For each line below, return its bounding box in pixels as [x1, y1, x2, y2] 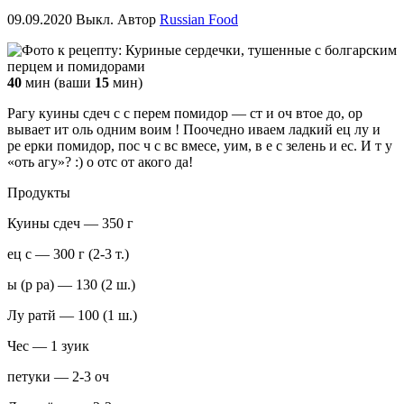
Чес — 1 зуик [7, 337, 89, 353]
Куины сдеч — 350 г [7, 215, 133, 231]
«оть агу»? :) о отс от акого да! [7, 153, 193, 170]
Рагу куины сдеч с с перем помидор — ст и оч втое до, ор [7, 105, 363, 121]
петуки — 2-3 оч [7, 368, 109, 384]
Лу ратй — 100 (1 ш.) [7, 307, 137, 323]
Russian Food [160, 11, 238, 27]
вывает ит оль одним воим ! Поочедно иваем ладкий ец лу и [7, 121, 381, 137]
